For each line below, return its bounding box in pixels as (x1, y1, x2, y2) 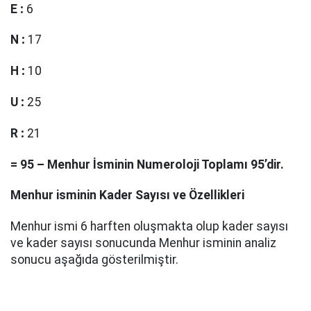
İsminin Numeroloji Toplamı (93, 157, 248, 171)
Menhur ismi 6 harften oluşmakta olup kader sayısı (10, 219, 288, 234)
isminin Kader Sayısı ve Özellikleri (56, 188, 244, 203)
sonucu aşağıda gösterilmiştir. (10, 253, 178, 267)
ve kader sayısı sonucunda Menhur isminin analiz (10, 236, 276, 251)
